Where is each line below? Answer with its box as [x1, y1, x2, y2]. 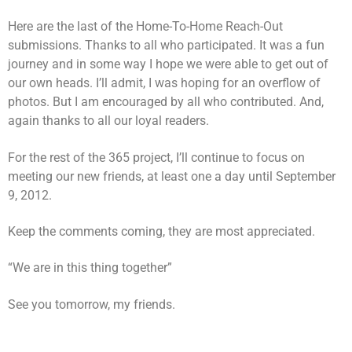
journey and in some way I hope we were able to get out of [8, 57, 328, 72]
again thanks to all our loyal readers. [8, 113, 209, 129]
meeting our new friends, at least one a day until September [8, 168, 335, 184]
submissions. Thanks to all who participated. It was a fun [8, 38, 324, 53]
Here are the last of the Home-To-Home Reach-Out [8, 19, 283, 35]
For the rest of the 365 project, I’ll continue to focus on [8, 149, 305, 165]
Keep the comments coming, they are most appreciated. [8, 223, 315, 239]
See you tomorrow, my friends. [8, 296, 175, 312]
